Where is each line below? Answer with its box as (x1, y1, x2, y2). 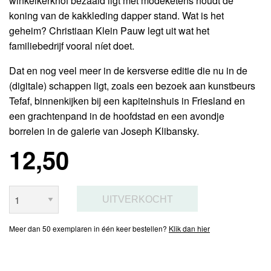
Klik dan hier (169, 223, 210, 234)
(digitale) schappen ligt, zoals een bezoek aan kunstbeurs (9, 79, 255, 93)
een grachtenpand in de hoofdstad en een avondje (9, 109, 224, 123)
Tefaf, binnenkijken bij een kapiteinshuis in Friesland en (9, 94, 245, 108)
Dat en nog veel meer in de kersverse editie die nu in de (9, 64, 247, 78)
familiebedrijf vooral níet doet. (9, 39, 134, 53)
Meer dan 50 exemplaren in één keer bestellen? (9, 223, 169, 234)
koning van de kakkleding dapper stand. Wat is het (9, 8, 224, 23)
